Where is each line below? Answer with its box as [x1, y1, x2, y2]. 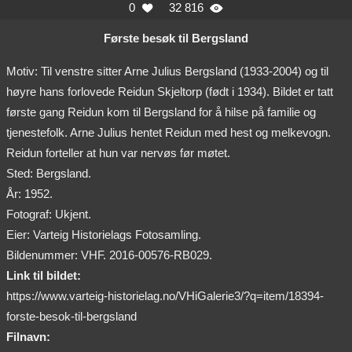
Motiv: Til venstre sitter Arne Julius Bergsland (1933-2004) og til [6, 64, 328, 79]
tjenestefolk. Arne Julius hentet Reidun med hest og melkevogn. [6, 126, 331, 140]
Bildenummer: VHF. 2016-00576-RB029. [6, 248, 212, 262]
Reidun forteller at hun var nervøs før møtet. [6, 146, 230, 160]
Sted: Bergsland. [6, 167, 91, 181]
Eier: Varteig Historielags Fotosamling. [6, 228, 201, 242]
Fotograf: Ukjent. [6, 207, 91, 222]
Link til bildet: [6, 269, 81, 283]
